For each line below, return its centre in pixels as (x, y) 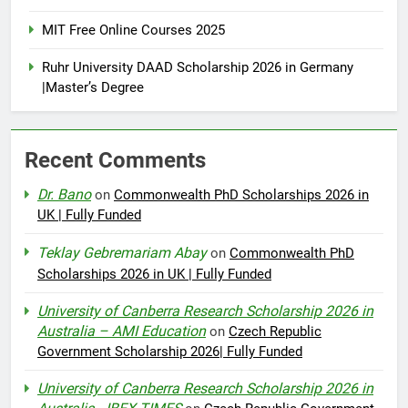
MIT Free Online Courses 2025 (133, 30)
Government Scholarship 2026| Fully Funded (170, 351)
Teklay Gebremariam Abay (122, 252)
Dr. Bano (64, 194)
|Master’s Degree (93, 87)
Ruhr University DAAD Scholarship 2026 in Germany (198, 67)
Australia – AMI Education (122, 331)
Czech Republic (275, 331)
